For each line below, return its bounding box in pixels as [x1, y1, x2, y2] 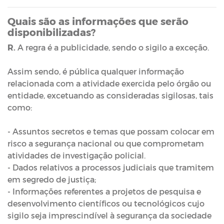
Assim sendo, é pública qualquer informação [7, 66, 184, 76]
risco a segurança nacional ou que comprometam [7, 138, 204, 148]
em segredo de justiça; [7, 174, 98, 184]
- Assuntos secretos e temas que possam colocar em [7, 126, 214, 136]
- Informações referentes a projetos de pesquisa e [7, 186, 201, 196]
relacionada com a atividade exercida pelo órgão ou [7, 78, 211, 88]
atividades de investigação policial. [7, 150, 147, 160]
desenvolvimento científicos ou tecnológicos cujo [7, 198, 204, 208]
